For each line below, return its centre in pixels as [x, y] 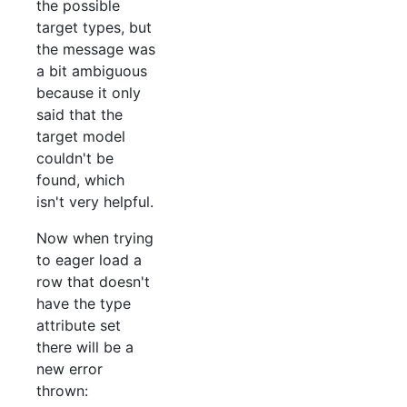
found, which [80, 180]
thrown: [62, 391]
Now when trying [95, 238]
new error [69, 369]
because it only [89, 93]
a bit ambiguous [92, 71]
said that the [79, 115]
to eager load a [89, 260]
